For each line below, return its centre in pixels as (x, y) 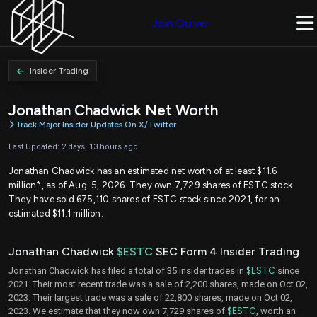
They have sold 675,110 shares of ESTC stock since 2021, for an (144, 199)
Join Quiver (180, 23)
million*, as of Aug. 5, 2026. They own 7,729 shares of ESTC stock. (152, 185)
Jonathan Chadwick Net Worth (113, 110)
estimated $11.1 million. (56, 213)
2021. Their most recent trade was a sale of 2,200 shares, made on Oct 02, (158, 284)
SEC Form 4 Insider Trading (226, 251)
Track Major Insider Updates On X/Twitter (96, 125)
